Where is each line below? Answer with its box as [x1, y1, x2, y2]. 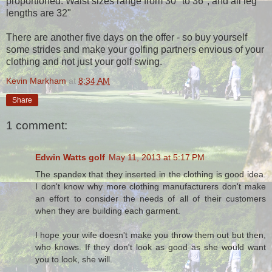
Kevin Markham [6, 75, 66, 86]
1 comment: [6, 119, 67, 132]
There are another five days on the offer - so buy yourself [6, 32, 247, 42]
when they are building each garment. [35, 205, 180, 216]
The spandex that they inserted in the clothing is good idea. [35, 169, 266, 179]
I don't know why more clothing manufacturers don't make [35, 181, 266, 191]
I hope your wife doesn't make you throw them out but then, [35, 229, 266, 240]
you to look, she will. [35, 254, 112, 264]
